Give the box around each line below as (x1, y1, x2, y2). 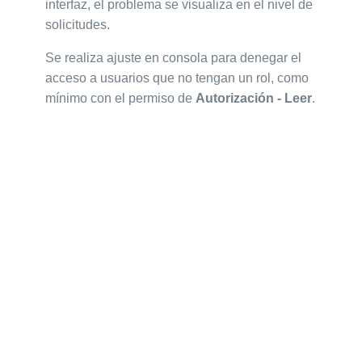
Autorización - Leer (196, 91, 312, 105)
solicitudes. (45, 18, 110, 32)
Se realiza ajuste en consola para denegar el (45, 51, 301, 65)
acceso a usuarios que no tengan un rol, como (45, 71, 309, 85)
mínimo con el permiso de (45, 91, 196, 105)
